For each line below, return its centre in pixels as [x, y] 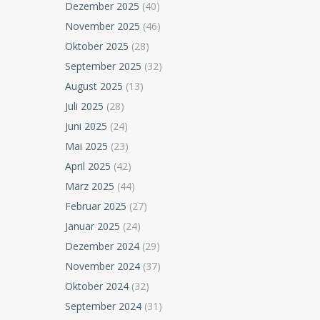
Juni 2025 [86, 126]
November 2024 [103, 266]
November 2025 [103, 26]
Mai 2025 [87, 146]
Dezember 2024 [102, 246]
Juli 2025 [85, 106]
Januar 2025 [93, 226]
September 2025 [104, 66]
